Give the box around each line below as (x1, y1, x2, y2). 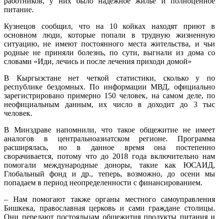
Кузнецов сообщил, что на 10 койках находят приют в (4, 22, 215, 30)
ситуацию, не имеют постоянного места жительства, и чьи (4, 39, 215, 48)
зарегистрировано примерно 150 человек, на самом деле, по (4, 91, 215, 100)
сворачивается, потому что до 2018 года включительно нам (4, 152, 215, 160)
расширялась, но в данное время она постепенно (4, 143, 215, 152)
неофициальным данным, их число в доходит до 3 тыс (4, 100, 215, 109)
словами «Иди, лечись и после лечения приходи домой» (4, 57, 192, 66)
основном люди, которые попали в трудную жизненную (4, 30, 215, 39)
